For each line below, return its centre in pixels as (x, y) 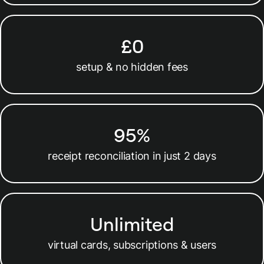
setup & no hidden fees (132, 67)
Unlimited (132, 223)
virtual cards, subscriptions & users (132, 245)
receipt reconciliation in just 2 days (132, 156)
